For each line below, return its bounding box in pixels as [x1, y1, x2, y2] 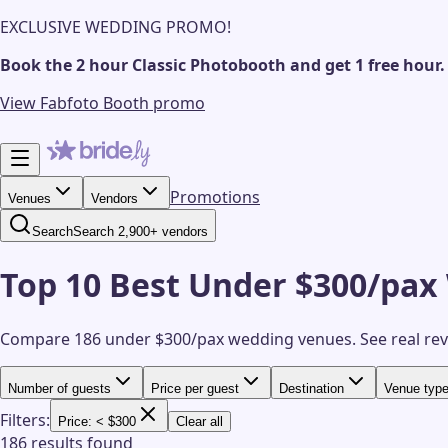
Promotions [170, 186, 260, 208]
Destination [279, 380, 344, 396]
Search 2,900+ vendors [73, 224, 208, 239]
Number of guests [8, 380, 111, 396]
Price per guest [151, 380, 239, 396]
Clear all [176, 413, 223, 429]
